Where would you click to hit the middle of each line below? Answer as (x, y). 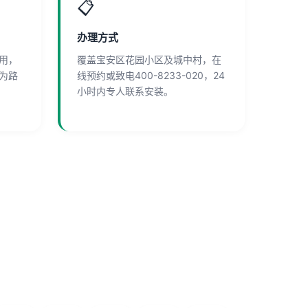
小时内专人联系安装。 (125, 91)
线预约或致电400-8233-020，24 (151, 75)
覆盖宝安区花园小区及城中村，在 (149, 59)
